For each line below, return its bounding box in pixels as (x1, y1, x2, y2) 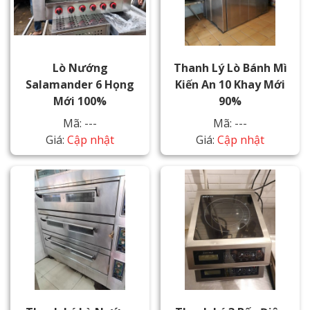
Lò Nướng (52, 60, 108, 76)
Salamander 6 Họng (26, 77, 134, 93)
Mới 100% (53, 93, 107, 109)
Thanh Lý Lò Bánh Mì (173, 60, 287, 76)
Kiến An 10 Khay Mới (175, 77, 285, 93)
